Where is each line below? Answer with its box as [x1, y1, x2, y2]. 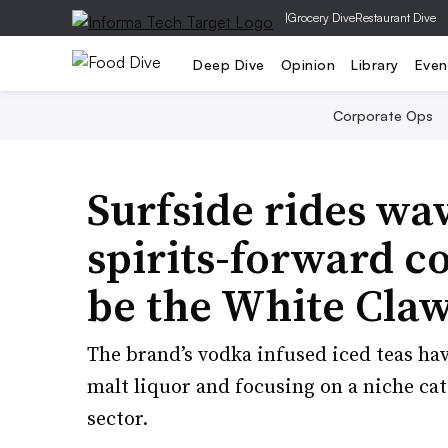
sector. [87, 404, 148, 432]
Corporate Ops [333, 107, 433, 124]
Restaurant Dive [355, 10, 436, 25]
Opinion [280, 55, 335, 73]
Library [351, 55, 399, 73]
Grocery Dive [288, 10, 355, 25]
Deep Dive [193, 55, 265, 73]
